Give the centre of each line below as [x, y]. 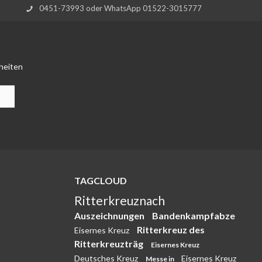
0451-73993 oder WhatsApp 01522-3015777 [120, 8]
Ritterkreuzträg [110, 244]
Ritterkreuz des [171, 230]
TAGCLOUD [101, 180]
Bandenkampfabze [194, 216]
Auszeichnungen [110, 216]
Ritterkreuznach [120, 200]
